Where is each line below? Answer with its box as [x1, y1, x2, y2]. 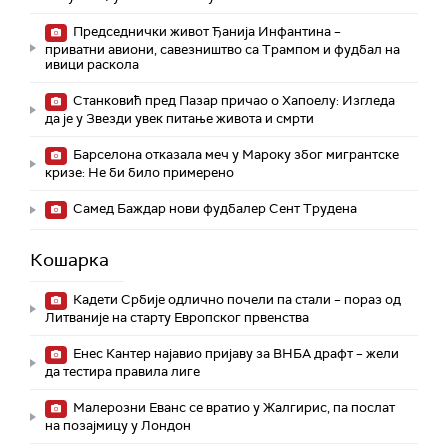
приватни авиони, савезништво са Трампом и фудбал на [45, 41, 400, 59]
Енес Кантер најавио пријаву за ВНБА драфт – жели [70, 345, 399, 363]
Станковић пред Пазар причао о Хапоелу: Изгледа [70, 92, 395, 110]
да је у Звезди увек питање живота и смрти [45, 110, 314, 128]
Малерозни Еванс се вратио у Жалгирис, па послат [70, 399, 395, 417]
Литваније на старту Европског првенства [45, 309, 309, 327]
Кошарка [30, 248, 109, 273]
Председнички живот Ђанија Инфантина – [70, 23, 341, 41]
